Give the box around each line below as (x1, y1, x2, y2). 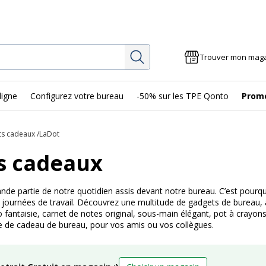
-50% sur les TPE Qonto (137, 90, 229, 102)
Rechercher (147, 47, 197, 61)
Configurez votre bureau (30, 90, 123, 102)
